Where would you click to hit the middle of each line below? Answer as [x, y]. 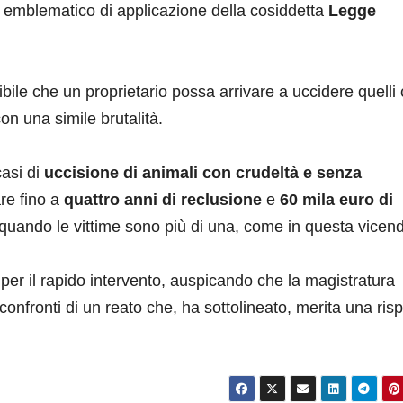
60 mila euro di [336, 200]
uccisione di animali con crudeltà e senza [203, 173]
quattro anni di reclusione [163, 200]
